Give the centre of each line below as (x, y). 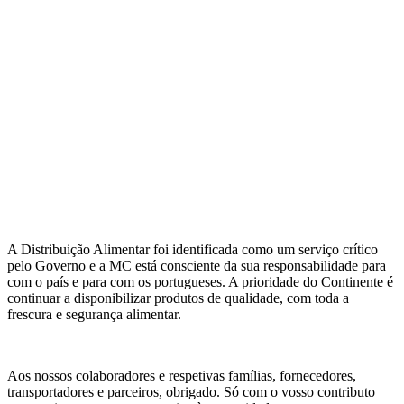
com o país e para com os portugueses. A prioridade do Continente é (200, 282)
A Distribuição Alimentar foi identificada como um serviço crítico (193, 250)
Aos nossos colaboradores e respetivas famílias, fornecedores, (182, 376)
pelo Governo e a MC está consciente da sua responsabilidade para (197, 266)
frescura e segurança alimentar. (94, 315)
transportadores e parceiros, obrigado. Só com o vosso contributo (191, 392)
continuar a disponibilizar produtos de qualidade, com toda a (178, 298)
